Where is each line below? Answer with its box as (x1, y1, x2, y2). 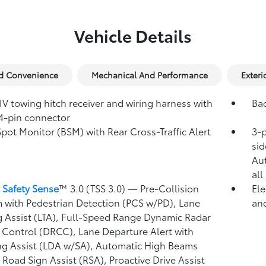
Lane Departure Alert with (78, 224, 194, 237)
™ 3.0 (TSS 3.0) (58, 181, 128, 195)
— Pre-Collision (127, 181, 199, 195)
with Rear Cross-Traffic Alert (85, 124, 211, 138)
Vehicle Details (74, 23, 192, 47)
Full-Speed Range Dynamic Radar (61, 210, 211, 223)
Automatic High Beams (95, 238, 198, 252)
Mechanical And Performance (91, 69, 208, 81)
